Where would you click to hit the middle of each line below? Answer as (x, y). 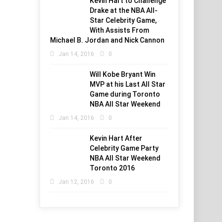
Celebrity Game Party (124, 148)
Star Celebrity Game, (123, 20)
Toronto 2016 (112, 168)
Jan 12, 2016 (77, 182)
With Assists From (120, 30)
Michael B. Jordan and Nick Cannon (108, 40)
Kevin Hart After (116, 138)
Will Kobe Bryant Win (123, 74)
